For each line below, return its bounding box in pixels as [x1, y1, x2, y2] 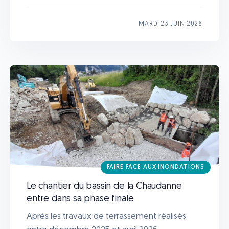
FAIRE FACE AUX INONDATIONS [107, 164, 204, 170]
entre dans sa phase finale [27, 194, 134, 204]
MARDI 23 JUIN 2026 [138, 20, 202, 27]
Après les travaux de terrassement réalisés [27, 212, 186, 221]
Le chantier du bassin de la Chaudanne [27, 181, 182, 191]
